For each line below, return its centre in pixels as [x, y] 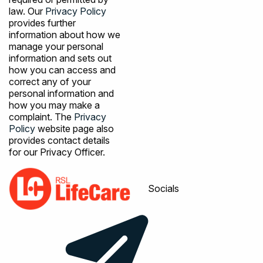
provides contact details [59, 140]
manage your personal [56, 46]
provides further [42, 23]
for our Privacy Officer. [57, 152]
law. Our [27, 11]
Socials [163, 188]
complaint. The [41, 117]
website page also [75, 128]
